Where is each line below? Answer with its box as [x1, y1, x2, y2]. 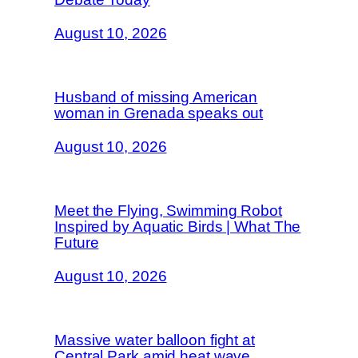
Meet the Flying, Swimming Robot [54, 202, 282, 220]
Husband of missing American [54, 89, 258, 106]
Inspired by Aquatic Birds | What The [54, 218, 301, 236]
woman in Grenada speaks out [54, 105, 264, 122]
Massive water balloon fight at [54, 332, 255, 349]
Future [54, 234, 99, 252]
